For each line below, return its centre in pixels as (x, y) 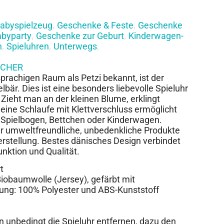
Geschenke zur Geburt (80, 35)
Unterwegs (75, 46)
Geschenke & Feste (95, 25)
